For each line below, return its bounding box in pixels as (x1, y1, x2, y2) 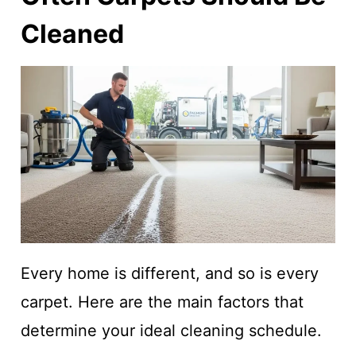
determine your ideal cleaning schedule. (20, 321, 322, 341)
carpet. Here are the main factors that (20, 292, 304, 312)
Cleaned (20, 18, 124, 49)
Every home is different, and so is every (20, 264, 319, 284)
